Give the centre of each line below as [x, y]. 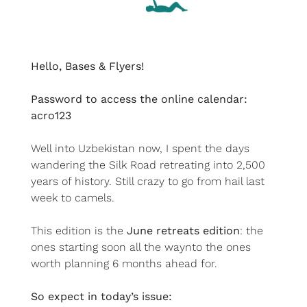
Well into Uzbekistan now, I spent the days [140, 148]
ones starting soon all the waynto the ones [141, 247]
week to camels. [73, 197]
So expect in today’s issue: [101, 296]
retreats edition [198, 230]
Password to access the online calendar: [139, 99]
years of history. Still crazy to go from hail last [148, 181]
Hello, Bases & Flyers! [87, 66]
